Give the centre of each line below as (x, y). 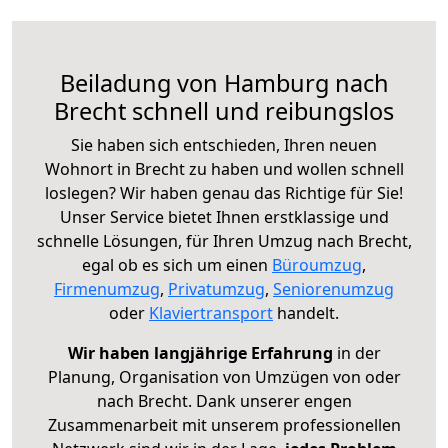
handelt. (306, 312)
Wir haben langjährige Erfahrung (200, 352)
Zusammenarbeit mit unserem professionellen (224, 424)
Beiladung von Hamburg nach (224, 82)
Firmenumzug (107, 288)
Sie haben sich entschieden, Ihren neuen (224, 144)
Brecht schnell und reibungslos (224, 110)
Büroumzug (317, 264)
